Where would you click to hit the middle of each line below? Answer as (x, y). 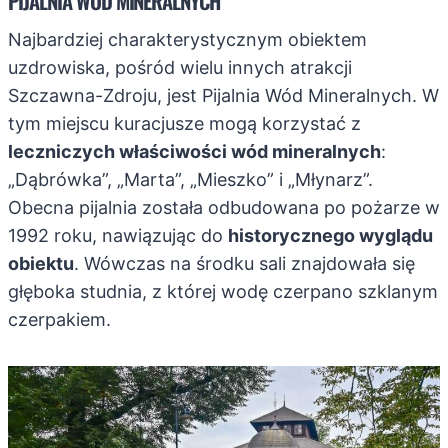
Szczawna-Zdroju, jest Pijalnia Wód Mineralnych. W (223, 96)
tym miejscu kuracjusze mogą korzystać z (184, 124)
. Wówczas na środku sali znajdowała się (244, 264)
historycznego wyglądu (330, 236)
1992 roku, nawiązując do (118, 236)
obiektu (41, 264)
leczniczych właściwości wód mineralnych (194, 152)
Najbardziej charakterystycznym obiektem (187, 40)
